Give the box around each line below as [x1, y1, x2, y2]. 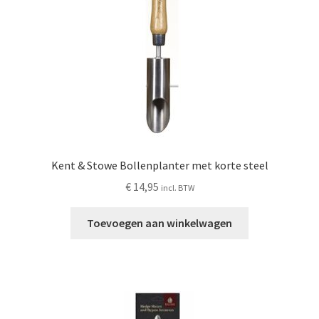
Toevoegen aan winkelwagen [87, 216, 232, 231]
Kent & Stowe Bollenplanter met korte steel [51, 157, 268, 172]
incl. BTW [160, 182, 194, 194]
